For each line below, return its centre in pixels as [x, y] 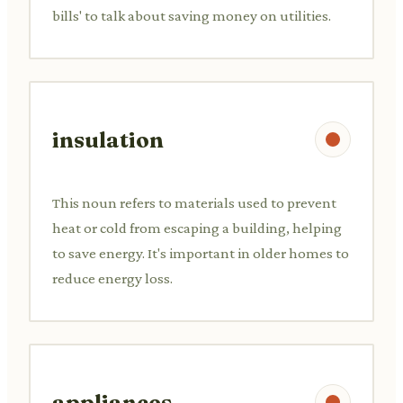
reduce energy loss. [112, 278]
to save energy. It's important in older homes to [201, 253]
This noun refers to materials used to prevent [194, 202]
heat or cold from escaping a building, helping [197, 228]
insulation [108, 139]
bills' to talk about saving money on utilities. [192, 15]
